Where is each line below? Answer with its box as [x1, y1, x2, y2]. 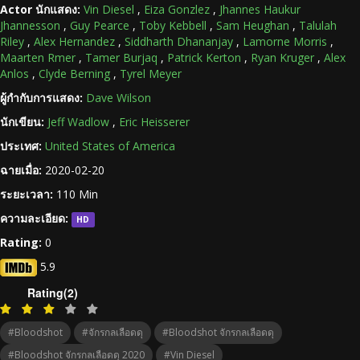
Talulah [299, 17, 337, 33]
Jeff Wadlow [47, 113, 109, 129]
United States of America [45, 137, 175, 153]
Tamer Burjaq [85, 49, 157, 65]
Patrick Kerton [167, 49, 241, 65]
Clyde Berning [39, 65, 110, 81]
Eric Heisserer [119, 113, 190, 129]
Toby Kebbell [139, 17, 207, 33]
